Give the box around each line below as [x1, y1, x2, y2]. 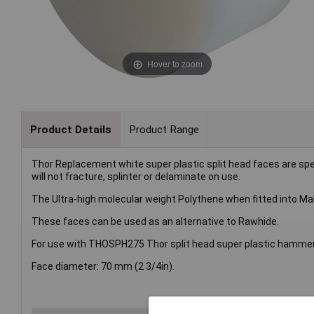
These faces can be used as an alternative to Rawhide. [32, 216, 279, 228]
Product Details [29, 123, 111, 136]
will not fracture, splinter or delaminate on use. [32, 171, 240, 183]
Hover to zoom [146, 57, 203, 69]
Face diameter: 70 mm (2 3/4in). [32, 261, 175, 273]
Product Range [128, 123, 199, 136]
